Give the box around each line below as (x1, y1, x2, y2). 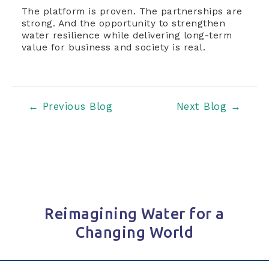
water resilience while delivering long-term (21, 30, 232, 41)
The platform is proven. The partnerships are (21, 6, 243, 17)
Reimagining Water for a (44, 205, 225, 223)
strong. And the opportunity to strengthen (21, 18, 225, 29)
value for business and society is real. (21, 42, 209, 53)
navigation (11, 112, 61, 124)
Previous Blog (38, 100, 113, 112)
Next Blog (176, 100, 231, 112)
